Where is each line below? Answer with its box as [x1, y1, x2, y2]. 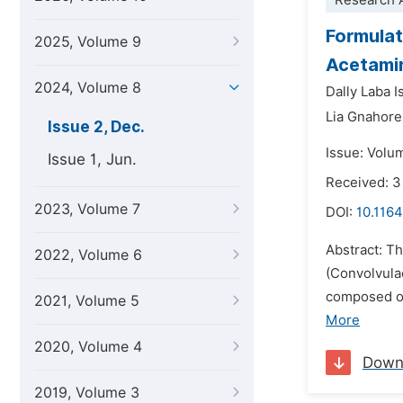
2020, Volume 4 [34, 338, 142, 355]
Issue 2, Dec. [48, 118, 145, 136]
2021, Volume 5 [34, 292, 139, 309]
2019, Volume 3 [34, 384, 139, 401]
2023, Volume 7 [34, 201, 140, 218]
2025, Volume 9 [34, 33, 141, 50]
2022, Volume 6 [34, 246, 142, 264]
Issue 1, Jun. [48, 150, 137, 168]
